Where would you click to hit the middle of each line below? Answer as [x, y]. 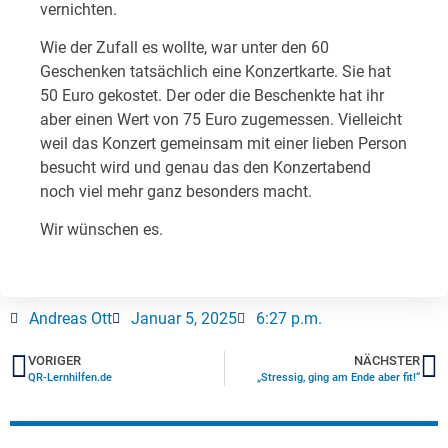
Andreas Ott [70, 318]
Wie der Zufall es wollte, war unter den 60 [184, 47]
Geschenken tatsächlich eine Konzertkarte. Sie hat [215, 71]
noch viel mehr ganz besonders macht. [176, 191]
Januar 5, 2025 [184, 318]
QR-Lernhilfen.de [70, 377]
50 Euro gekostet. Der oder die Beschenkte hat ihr [212, 95]
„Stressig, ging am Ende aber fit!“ [338, 377]
